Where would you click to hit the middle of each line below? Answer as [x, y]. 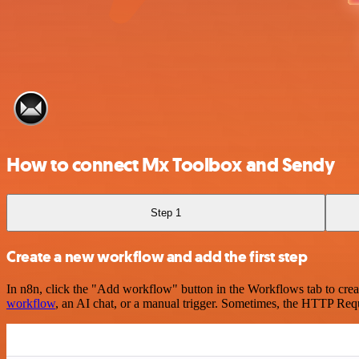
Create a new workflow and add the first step [157, 257]
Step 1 [166, 212]
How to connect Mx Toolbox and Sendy [171, 165]
